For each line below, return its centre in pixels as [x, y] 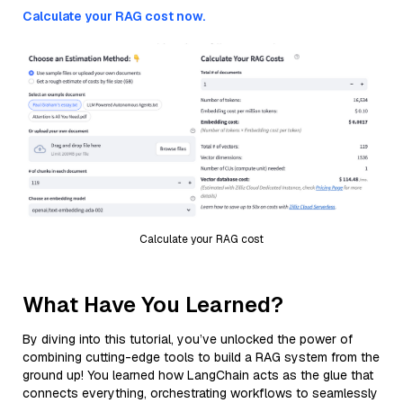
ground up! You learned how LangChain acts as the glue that [198, 375]
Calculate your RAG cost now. [114, 16]
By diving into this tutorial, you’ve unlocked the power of [188, 339]
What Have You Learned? [153, 304]
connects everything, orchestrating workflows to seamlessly [200, 393]
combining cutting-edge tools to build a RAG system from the [201, 357]
